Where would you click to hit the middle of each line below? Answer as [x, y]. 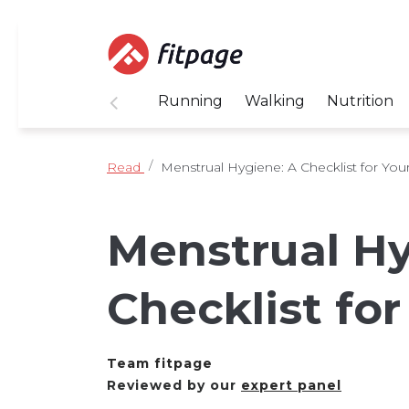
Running [190, 100]
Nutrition [360, 100]
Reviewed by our [174, 385]
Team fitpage [160, 363]
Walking [275, 100]
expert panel [291, 385]
